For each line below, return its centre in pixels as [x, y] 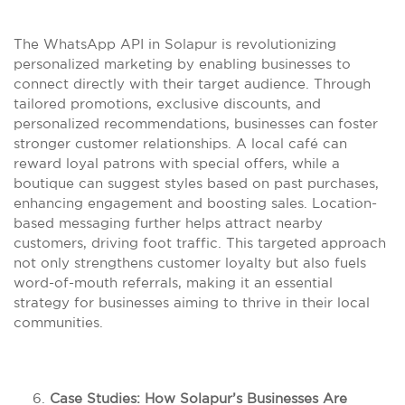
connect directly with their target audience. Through [192, 84]
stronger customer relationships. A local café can [180, 143]
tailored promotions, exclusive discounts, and [167, 104]
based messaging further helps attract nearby [168, 223]
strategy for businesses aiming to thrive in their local [192, 302]
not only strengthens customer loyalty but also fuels [190, 263]
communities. [58, 322]
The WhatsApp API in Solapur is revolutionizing [175, 44]
